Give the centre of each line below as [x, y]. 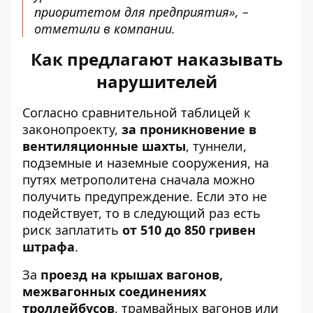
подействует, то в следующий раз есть [141, 213]
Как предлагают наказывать [156, 59]
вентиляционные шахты [104, 146]
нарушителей [156, 81]
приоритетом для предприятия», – [141, 12]
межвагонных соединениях [114, 291]
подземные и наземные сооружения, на [146, 163]
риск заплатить [72, 230]
